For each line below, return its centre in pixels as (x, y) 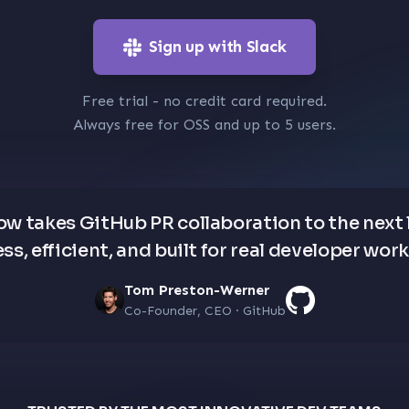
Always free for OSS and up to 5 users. (204, 125)
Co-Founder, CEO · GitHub (204, 311)
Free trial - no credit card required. (204, 101)
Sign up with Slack (217, 47)
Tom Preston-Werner (196, 290)
